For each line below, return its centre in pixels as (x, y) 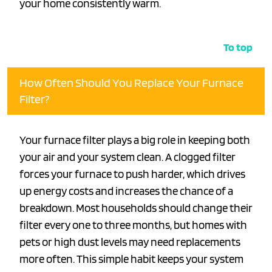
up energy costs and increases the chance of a (126, 191)
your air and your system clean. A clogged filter (127, 157)
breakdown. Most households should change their (136, 208)
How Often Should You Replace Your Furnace (131, 83)
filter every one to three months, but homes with (133, 225)
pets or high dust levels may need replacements (130, 242)
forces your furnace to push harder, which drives (132, 174)
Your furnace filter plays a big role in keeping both (135, 140)
